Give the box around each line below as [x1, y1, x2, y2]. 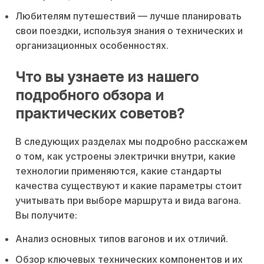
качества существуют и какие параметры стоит [15, 179, 242, 192]
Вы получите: [15, 209, 77, 221]
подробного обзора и [15, 86, 164, 104]
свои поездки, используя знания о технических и [15, 24, 243, 37]
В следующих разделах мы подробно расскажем [15, 135, 247, 147]
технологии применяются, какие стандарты [15, 164, 222, 177]
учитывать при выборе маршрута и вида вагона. [15, 194, 241, 206]
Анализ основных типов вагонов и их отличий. [15, 232, 228, 245]
